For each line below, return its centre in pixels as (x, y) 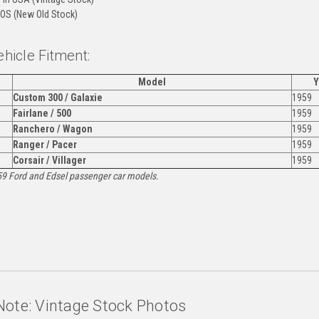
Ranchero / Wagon (52, 129)
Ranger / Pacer (45, 144)
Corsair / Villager (49, 160)
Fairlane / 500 (42, 113)
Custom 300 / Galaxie (57, 97)
